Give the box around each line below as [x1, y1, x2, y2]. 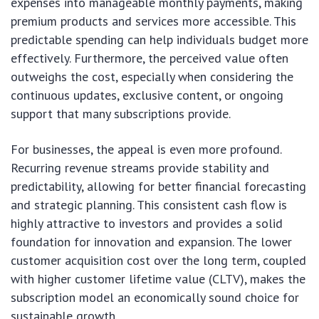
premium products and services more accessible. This [11, 13, 296, 30]
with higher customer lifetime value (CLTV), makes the [11, 271, 305, 288]
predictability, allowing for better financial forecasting [11, 178, 306, 195]
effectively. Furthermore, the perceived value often [11, 50, 288, 67]
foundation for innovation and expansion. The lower [11, 234, 292, 251]
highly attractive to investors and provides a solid [11, 215, 283, 232]
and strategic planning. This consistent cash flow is [11, 197, 287, 214]
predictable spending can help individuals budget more [11, 31, 308, 48]
